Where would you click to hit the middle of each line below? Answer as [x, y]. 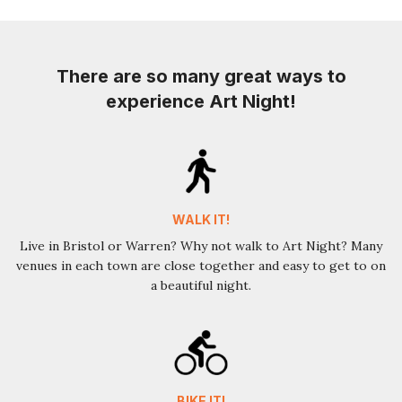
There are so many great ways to [201, 77]
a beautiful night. [201, 286]
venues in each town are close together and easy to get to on [201, 266]
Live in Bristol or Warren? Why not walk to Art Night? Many [201, 246]
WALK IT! [201, 220]
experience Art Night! [201, 102]
